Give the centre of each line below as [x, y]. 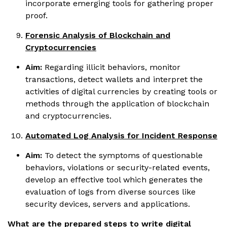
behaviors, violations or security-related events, [118, 167]
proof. [36, 15]
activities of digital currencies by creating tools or [121, 91]
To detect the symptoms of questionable [124, 155]
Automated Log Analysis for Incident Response [121, 135]
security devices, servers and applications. [108, 204]
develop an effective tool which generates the [114, 179]
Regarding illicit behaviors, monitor [111, 67]
